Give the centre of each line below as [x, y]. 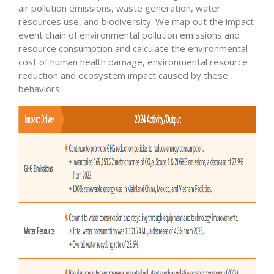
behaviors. [40, 89]
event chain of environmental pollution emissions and [129, 35]
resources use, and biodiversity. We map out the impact [136, 21]
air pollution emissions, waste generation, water [120, 8]
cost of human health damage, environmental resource [133, 62]
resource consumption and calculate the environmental [133, 48]
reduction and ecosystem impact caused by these [123, 75]
